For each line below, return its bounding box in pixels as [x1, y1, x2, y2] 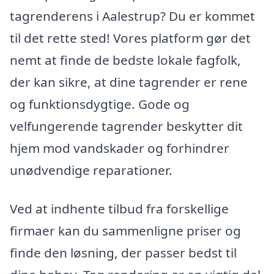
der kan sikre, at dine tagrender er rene [10, 73, 248, 91]
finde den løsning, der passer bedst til [10, 244, 237, 262]
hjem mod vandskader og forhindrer [10, 139, 229, 157]
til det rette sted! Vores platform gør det [10, 29, 251, 46]
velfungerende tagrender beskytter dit [10, 117, 243, 135]
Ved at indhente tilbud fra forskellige [10, 200, 229, 218]
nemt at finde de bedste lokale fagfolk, [10, 51, 241, 68]
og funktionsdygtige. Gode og [10, 95, 190, 113]
